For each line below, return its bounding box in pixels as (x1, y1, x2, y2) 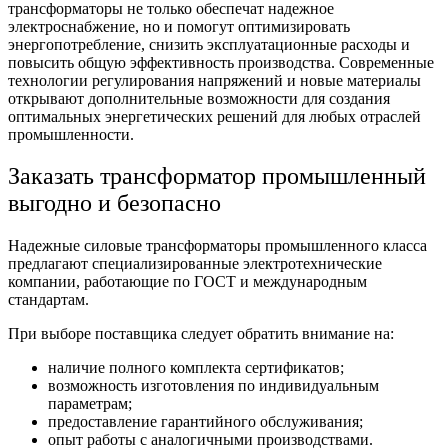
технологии (8, 71, 92, 89)
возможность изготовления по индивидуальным (48, 377, 379, 395)
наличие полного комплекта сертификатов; (48, 359, 344, 377)
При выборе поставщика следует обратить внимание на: (8, 325, 394, 343)
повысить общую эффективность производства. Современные (8, 53, 434, 71)
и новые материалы (283, 71, 421, 89)
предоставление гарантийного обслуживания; (48, 413, 363, 431)
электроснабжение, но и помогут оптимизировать (8, 17, 350, 35)
